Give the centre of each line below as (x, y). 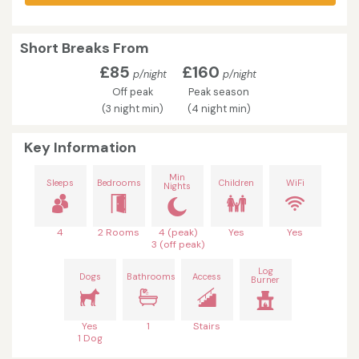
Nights (177, 186)
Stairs (207, 327)
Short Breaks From (85, 48)
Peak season (219, 92)
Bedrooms (119, 183)
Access (207, 277)
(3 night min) (133, 109)
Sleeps (60, 183)
